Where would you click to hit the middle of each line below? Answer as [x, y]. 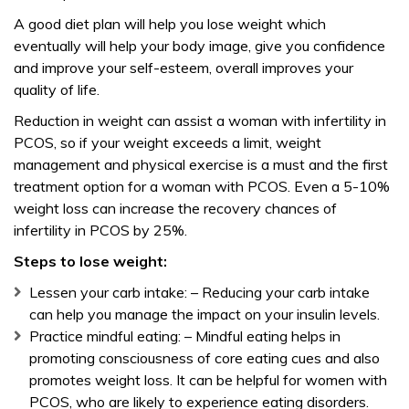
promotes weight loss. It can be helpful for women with [208, 380]
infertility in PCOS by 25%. [100, 230]
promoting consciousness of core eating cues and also [204, 358]
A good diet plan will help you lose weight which [170, 24]
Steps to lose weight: [90, 261]
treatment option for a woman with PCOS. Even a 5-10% [202, 186]
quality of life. [57, 89]
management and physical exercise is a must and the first [201, 164]
